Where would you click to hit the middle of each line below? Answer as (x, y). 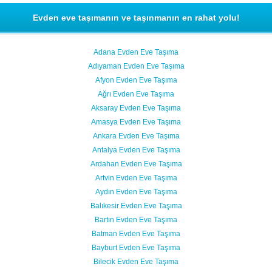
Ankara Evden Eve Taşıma (136, 136)
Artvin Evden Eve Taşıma (136, 178)
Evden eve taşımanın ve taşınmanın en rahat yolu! (136, 18)
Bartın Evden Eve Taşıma (136, 220)
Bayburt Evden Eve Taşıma (136, 248)
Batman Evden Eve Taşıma (136, 234)
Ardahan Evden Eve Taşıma (136, 164)
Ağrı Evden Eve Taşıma (136, 94)
